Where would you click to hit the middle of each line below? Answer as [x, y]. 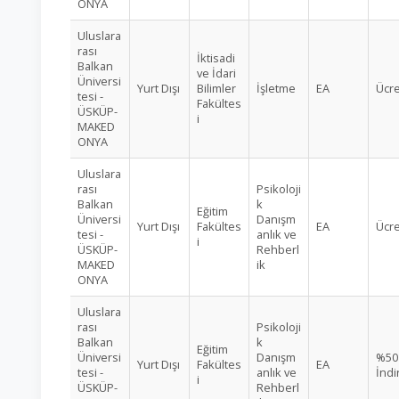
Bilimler [216, 88]
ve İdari [216, 73]
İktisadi [216, 58]
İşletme [276, 88]
